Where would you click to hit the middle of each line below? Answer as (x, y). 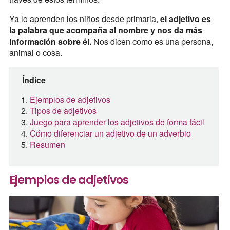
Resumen (47, 145)
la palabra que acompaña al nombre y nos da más (106, 30)
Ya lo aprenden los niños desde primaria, (84, 19)
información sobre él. (50, 42)
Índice (34, 80)
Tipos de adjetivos (63, 111)
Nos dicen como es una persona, (152, 42)
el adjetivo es (185, 19)
